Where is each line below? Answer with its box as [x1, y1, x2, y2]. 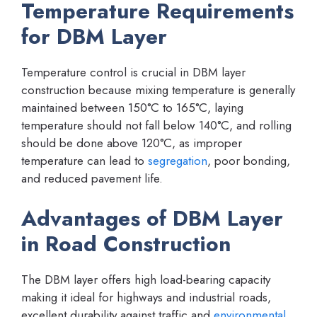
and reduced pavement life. [21, 170, 163, 188]
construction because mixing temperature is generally [21, 81, 295, 99]
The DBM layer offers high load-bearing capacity [21, 270, 270, 288]
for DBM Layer [21, 21, 167, 52]
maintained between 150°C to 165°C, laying [21, 99, 243, 117]
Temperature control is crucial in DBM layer [21, 64, 246, 81]
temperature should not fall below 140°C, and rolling [21, 117, 292, 134]
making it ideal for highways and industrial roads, [21, 288, 271, 306]
